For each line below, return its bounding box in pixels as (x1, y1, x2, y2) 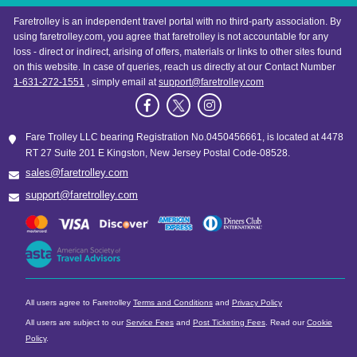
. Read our (265, 317, 307, 327)
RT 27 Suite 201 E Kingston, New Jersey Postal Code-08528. (25, 147, 290, 159)
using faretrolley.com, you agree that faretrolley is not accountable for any (14, 31, 328, 43)
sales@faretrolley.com (25, 167, 128, 179)
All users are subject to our (25, 317, 126, 327)
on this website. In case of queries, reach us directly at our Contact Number (14, 61, 335, 73)
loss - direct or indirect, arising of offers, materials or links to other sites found (14, 46, 342, 58)
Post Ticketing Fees (193, 317, 265, 327)
